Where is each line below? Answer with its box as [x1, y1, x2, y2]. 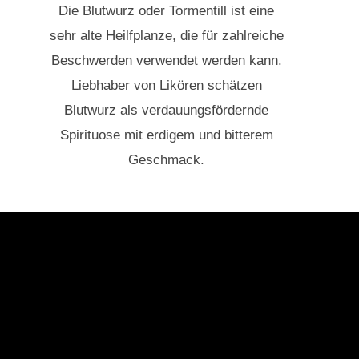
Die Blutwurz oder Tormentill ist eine [58, 3, 275, 19]
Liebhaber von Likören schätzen [71, 78, 262, 94]
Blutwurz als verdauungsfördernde [64, 103, 269, 119]
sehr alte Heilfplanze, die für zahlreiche [49, 28, 284, 44]
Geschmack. [128, 152, 205, 168]
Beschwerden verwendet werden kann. [50, 53, 282, 69]
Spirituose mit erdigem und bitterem [59, 127, 273, 143]
